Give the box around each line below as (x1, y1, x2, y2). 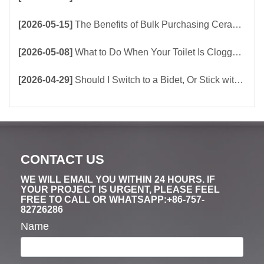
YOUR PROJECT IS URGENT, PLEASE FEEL (21, 184, 220, 195)
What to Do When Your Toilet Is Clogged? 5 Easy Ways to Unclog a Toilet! (75, 47, 232, 58)
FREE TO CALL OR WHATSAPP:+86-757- (21, 194, 204, 205)
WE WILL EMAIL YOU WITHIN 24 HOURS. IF (21, 174, 215, 185)
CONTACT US (21, 152, 104, 167)
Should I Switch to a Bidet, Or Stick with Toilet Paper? (75, 75, 234, 85)
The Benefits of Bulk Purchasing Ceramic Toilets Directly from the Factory (75, 19, 232, 30)
